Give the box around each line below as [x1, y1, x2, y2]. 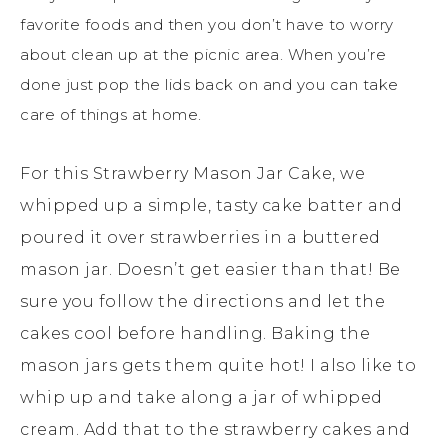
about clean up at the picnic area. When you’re [20, 44, 386, 64]
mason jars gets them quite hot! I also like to [20, 355, 416, 375]
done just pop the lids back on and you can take [20, 74, 399, 94]
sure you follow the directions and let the [20, 291, 385, 311]
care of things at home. [20, 104, 202, 124]
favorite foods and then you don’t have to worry [20, 14, 394, 34]
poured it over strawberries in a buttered [20, 227, 381, 247]
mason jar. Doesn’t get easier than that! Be [20, 259, 401, 279]
